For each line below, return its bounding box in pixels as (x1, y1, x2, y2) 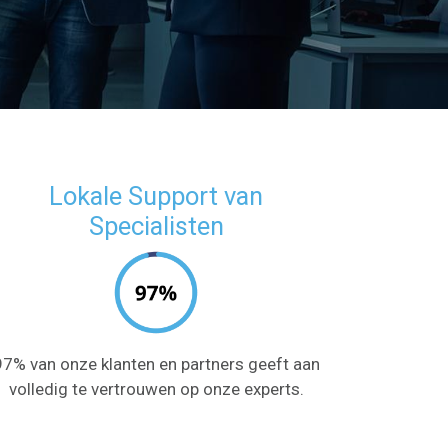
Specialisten (88, 210, 224, 241)
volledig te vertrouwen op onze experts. (8, 379, 304, 399)
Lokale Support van (49, 180, 263, 211)
